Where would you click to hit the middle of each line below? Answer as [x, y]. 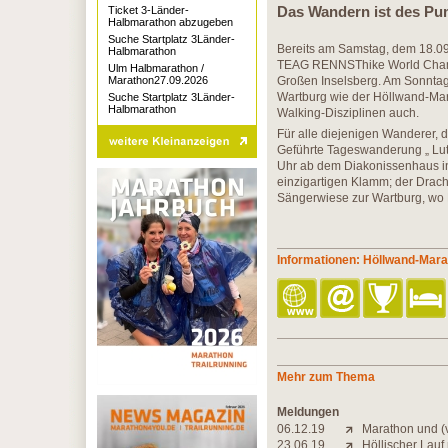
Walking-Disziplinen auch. [348, 113]
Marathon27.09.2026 [158, 80]
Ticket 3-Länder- [148, 10]
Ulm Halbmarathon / [156, 68]
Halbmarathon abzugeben [170, 22]
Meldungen [308, 412]
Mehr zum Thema [326, 377]
